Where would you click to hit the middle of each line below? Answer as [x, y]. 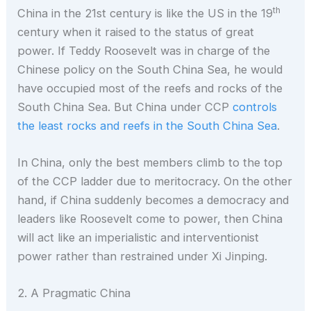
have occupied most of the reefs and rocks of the [150, 88]
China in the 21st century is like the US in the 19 [145, 13]
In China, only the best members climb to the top [150, 162]
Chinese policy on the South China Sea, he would [150, 69]
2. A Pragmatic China [74, 293]
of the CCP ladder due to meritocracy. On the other [155, 181]
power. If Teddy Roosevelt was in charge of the [144, 50]
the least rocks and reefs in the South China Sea [148, 125]
